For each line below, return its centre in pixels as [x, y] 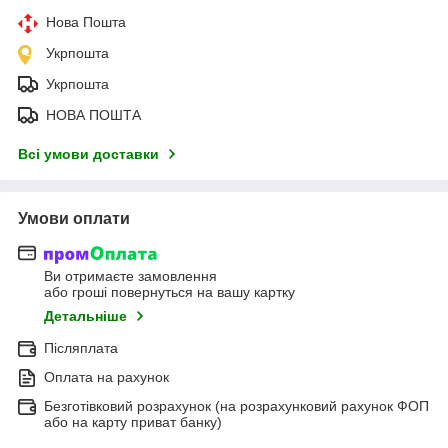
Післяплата [81, 348]
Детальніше [85, 316]
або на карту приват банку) [133, 422]
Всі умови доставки [88, 153]
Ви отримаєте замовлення [130, 276]
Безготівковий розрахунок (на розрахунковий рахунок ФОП [236, 406]
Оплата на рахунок [106, 377]
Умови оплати [74, 218]
